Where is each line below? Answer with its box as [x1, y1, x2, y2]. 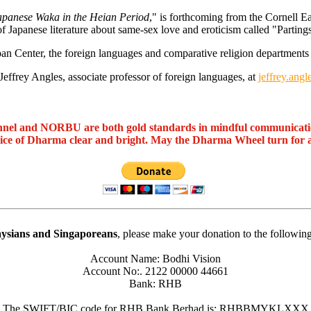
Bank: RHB [129, 277, 182, 289]
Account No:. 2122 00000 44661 [83, 264, 228, 277]
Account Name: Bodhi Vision [90, 252, 221, 264]
